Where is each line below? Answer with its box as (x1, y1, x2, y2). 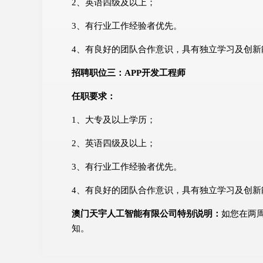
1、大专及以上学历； (72, 114, 156, 124)
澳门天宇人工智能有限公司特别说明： (72, 208, 221, 218)
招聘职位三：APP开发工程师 (72, 68, 186, 77)
